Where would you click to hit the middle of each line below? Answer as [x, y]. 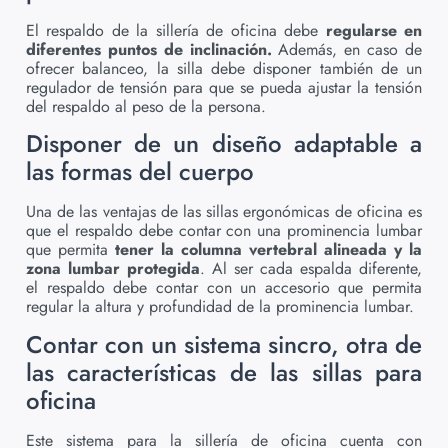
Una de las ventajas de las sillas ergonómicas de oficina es [224, 212]
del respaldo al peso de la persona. [146, 106]
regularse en [374, 30]
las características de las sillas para [224, 372]
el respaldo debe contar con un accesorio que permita [224, 288]
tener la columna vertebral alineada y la [268, 250]
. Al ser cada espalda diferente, [311, 269]
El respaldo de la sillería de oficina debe [176, 30]
